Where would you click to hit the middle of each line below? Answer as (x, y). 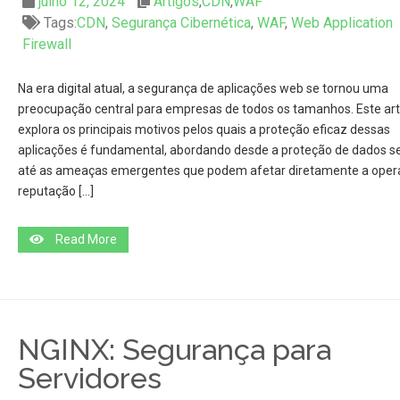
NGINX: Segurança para (174, 350)
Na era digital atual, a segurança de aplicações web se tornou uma (203, 88)
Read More (86, 239)
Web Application (342, 23)
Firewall (46, 44)
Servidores (89, 378)
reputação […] (55, 191)
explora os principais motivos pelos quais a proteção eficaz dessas (204, 129)
